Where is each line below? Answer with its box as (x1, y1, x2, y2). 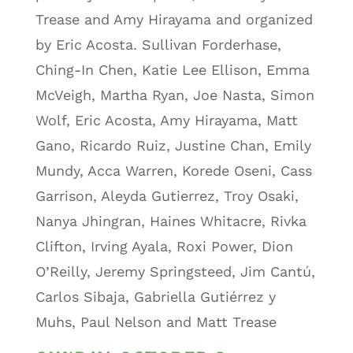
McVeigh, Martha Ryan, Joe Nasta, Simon (35, 86, 314, 103)
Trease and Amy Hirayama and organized (35, 10, 313, 28)
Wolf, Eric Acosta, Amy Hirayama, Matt (35, 111, 298, 128)
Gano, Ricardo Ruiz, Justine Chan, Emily (35, 136, 311, 154)
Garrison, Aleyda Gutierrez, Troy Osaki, (35, 187, 299, 204)
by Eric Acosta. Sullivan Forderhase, (35, 35, 281, 53)
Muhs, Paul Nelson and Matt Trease (35, 313, 277, 330)
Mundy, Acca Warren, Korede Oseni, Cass (35, 162, 312, 179)
